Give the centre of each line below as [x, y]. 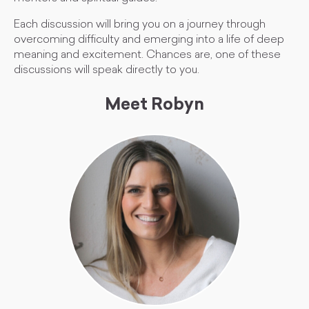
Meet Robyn [154, 106]
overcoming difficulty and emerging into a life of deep [149, 40]
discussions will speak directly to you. [107, 70]
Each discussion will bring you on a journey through [140, 25]
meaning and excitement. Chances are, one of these [147, 55]
